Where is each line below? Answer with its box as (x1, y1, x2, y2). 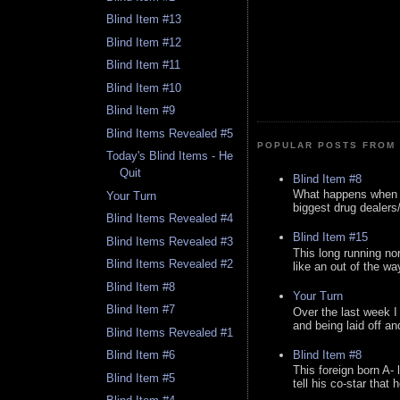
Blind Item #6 (106, 348, 176, 362)
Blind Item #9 (106, 104, 176, 118)
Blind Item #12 (106, 35, 182, 49)
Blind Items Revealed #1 (106, 325, 234, 339)
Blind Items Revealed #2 (106, 257, 234, 271)
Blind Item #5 (106, 371, 176, 385)
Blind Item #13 (106, 12, 182, 27)
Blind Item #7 (106, 303, 176, 317)
